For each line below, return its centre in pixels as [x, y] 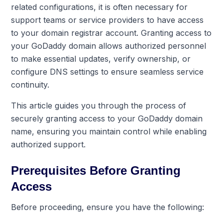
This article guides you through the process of [99, 105]
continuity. [30, 84]
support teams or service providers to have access [108, 20]
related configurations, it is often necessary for [100, 7]
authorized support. [49, 144]
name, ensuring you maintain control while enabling [109, 131]
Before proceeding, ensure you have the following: [108, 207]
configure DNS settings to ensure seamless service [108, 71]
